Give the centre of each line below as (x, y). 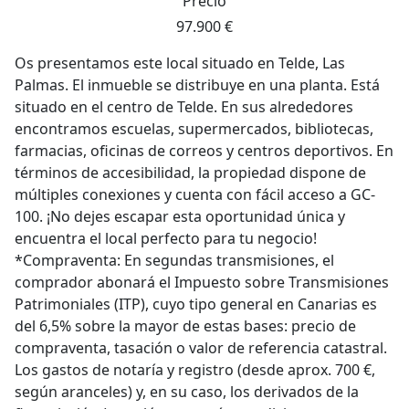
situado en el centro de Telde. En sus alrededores (184, 107)
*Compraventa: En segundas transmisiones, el (174, 260)
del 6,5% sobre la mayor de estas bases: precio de (185, 326)
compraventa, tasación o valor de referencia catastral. (201, 348)
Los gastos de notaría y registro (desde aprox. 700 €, (195, 370)
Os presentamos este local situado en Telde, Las (180, 63)
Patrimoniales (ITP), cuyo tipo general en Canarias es (196, 304)
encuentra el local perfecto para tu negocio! (166, 238)
